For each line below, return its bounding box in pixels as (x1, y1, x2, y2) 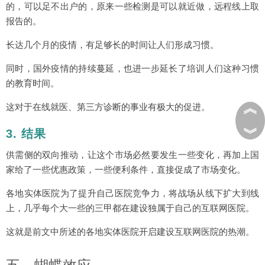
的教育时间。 (6, 78, 59, 88)
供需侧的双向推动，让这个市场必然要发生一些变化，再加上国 (6, 150, 259, 160)
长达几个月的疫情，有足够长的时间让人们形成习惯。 (6, 40, 219, 50)
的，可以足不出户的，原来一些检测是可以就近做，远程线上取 (6, 1, 259, 11)
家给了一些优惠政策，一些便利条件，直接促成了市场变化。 (6, 164, 245, 174)
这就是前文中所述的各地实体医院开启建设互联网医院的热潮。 (6, 227, 254, 237)
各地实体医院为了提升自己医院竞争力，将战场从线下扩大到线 (6, 188, 259, 198)
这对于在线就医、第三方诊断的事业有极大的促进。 (6, 102, 210, 112)
